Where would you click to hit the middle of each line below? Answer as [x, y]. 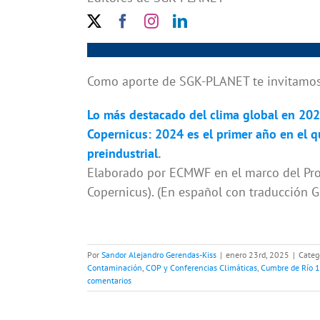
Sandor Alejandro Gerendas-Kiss [159, 255]
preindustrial [122, 154]
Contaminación [115, 268]
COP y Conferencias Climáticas [201, 268]
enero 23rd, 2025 [257, 255]
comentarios [109, 281]
